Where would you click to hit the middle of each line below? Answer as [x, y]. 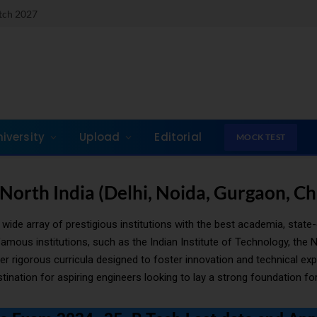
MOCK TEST [261, 137]
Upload [100, 137]
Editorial [178, 137]
